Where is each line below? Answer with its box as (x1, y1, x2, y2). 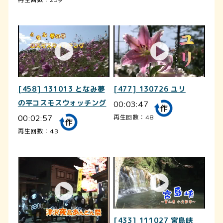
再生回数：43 (17, 126, 59, 135)
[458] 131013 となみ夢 (17, 84, 105, 95)
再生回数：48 (113, 112, 154, 121)
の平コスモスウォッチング (17, 98, 107, 109)
